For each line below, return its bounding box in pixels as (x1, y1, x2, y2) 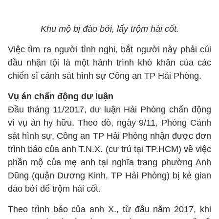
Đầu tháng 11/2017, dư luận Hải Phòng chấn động (8, 105, 211, 114)
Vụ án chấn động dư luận (8, 91, 113, 101)
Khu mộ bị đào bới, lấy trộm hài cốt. (40, 24, 179, 34)
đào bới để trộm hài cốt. (8, 184, 101, 194)
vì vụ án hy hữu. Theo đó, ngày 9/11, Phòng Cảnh (8, 118, 211, 128)
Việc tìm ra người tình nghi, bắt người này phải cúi (8, 44, 211, 54)
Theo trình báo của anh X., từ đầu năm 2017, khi (8, 204, 211, 214)
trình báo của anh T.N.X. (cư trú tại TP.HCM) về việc (8, 144, 211, 154)
